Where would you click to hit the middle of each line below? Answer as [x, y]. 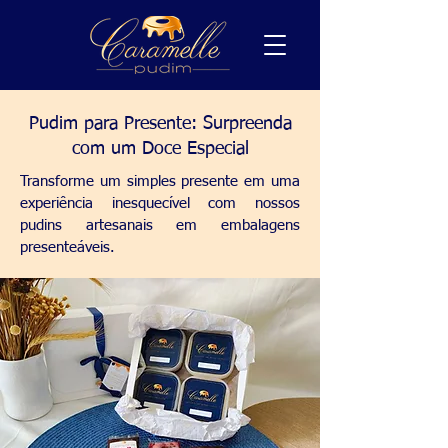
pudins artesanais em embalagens [160, 225]
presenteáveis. [67, 247]
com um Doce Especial [160, 149]
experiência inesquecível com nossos [160, 203]
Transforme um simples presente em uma [160, 181]
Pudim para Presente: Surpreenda [160, 124]
